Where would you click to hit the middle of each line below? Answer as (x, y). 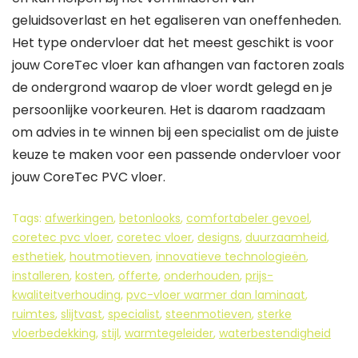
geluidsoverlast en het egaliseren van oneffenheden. (177, 20)
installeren (41, 276)
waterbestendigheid (275, 333)
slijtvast (82, 314)
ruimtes (34, 314)
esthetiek (38, 257)
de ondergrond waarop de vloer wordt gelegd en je (172, 88)
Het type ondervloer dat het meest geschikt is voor (173, 43)
